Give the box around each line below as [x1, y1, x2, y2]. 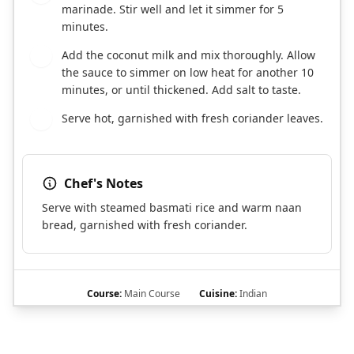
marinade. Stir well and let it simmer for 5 [62, 2, 284, 17]
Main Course [122, 287, 180, 301]
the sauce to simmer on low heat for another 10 [62, 65, 314, 81]
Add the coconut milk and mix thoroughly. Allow [62, 47, 315, 63]
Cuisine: [199, 287, 237, 301]
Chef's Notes [64, 175, 143, 193]
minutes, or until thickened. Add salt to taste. [62, 82, 301, 98]
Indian [237, 287, 267, 301]
